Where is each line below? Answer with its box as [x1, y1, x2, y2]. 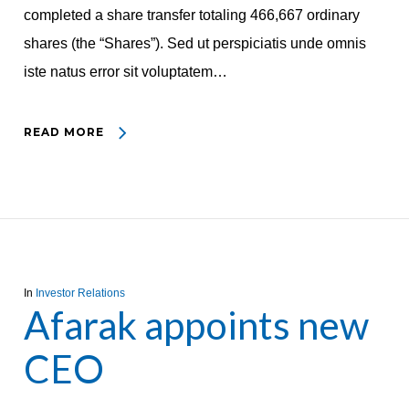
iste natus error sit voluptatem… [23, 64, 227, 79]
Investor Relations [35, 287, 125, 299]
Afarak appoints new [23, 302, 369, 348]
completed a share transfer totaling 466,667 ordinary [23, 7, 360, 23]
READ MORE [23, 125, 104, 139]
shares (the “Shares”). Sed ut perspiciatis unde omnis [23, 36, 366, 51]
